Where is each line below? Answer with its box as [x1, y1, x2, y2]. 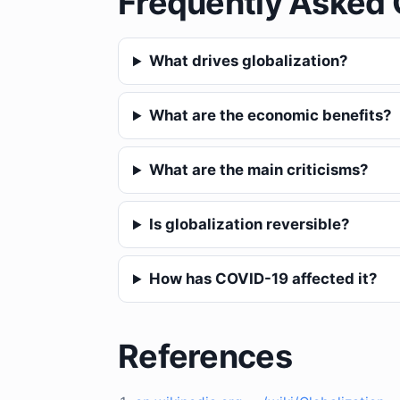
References [118, 337, 292, 377]
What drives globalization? [148, 52, 347, 71]
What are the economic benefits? [148, 106, 391, 125]
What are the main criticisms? [148, 161, 368, 179]
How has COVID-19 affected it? [148, 270, 377, 288]
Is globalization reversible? [148, 215, 349, 234]
